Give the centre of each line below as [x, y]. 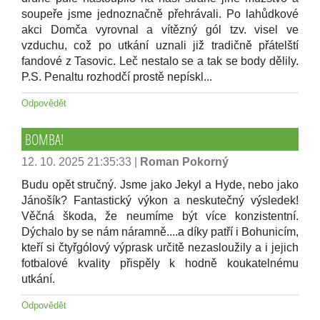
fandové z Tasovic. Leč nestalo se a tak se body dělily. [160, 61]
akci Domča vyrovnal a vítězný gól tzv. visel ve [160, 30]
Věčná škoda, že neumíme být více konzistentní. [160, 216]
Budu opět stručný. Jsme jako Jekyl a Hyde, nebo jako [160, 185]
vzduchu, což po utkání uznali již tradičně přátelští [160, 45]
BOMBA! [44, 139]
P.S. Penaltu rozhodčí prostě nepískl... [117, 77]
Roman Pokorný [184, 162]
